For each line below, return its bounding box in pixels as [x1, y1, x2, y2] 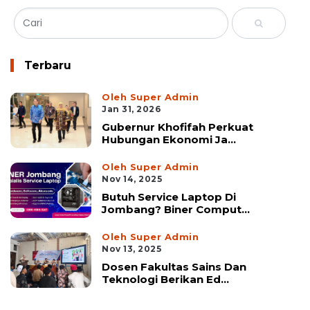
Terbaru [24, 59, 71, 73]
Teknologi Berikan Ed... [102, 273, 230, 286]
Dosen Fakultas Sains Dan [102, 260, 247, 274]
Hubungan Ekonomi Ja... [102, 133, 237, 147]
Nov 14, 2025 [102, 174, 163, 185]
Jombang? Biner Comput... [102, 203, 250, 217]
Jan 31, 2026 [102, 104, 161, 115]
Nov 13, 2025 [102, 244, 162, 255]
